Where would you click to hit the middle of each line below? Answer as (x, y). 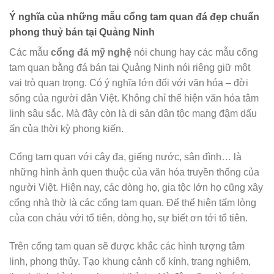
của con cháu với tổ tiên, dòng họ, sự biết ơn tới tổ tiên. (128, 218)
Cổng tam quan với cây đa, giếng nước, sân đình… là (125, 157)
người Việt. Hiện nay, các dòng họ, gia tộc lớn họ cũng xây (136, 188)
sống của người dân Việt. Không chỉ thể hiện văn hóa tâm (134, 98)
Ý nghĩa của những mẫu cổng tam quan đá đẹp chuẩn (134, 17)
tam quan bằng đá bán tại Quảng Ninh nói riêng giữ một (130, 68)
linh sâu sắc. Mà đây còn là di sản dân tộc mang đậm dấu (133, 114)
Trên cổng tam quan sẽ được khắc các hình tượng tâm (127, 246)
